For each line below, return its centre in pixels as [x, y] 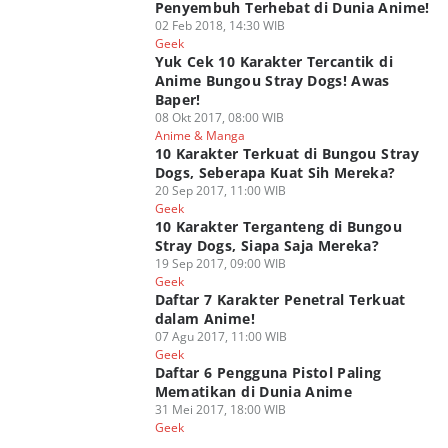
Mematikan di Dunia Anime [253, 391]
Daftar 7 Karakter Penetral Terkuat [280, 299]
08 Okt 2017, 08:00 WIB [219, 117]
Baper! [177, 99]
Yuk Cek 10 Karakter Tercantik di [273, 61]
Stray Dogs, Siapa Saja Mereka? [267, 245]
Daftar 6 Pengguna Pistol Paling [268, 372]
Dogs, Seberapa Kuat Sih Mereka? [275, 172]
